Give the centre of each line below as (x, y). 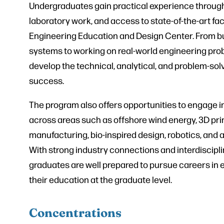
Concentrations (75, 212)
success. (46, 80)
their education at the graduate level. (100, 179)
